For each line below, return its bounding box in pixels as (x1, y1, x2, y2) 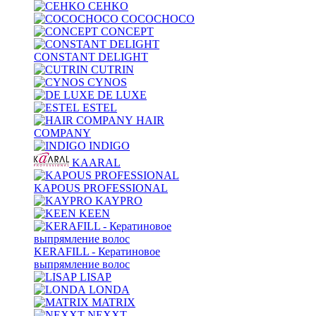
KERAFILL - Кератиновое (34, 245, 160, 257)
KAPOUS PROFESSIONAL (34, 181, 168, 194)
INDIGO (89, 139, 130, 152)
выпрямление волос (34, 257, 130, 270)
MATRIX (92, 296, 135, 308)
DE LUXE (97, 88, 147, 101)
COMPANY (34, 126, 91, 139)
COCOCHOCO (121, 12, 195, 25)
